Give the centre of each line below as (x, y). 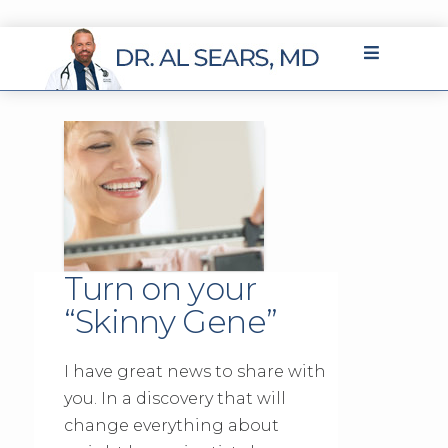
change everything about (171, 425)
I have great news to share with (194, 371)
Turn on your (159, 288)
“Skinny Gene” (170, 321)
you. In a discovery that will (174, 398)
